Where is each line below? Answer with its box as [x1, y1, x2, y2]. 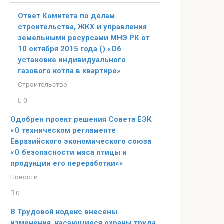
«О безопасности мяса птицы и [10, 147, 127, 157]
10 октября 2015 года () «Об [18, 44, 121, 53]
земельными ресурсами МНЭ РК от [18, 33, 150, 42]
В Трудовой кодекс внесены [10, 207, 117, 216]
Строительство [18, 80, 67, 88]
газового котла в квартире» [18, 66, 121, 75]
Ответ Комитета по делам [18, 11, 115, 20]
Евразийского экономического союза [10, 136, 151, 146]
